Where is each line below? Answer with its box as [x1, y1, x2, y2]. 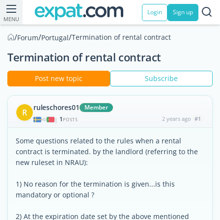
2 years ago [162, 115, 191, 122]
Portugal [41, 33, 69, 42]
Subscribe [145, 74, 178, 83]
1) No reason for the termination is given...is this [16, 179, 175, 189]
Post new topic [35, 74, 82, 83]
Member [84, 103, 109, 111]
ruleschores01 [33, 103, 80, 112]
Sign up [173, 8, 193, 16]
